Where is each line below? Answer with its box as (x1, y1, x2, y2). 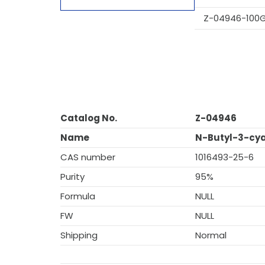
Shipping (60, 229, 98, 241)
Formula (60, 190, 95, 202)
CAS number (60, 151, 115, 163)
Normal (195, 229, 227, 241)
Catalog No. (60, 112, 117, 124)
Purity (60, 170, 85, 183)
